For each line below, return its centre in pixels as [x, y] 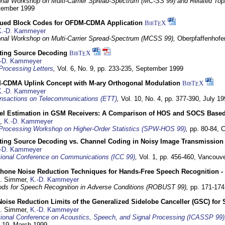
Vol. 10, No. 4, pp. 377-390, [162, 99]
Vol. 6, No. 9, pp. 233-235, [96, 69]
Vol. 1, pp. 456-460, [168, 157]
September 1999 [159, 69]
